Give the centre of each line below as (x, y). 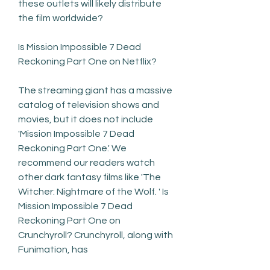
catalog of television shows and (89, 105)
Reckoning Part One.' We (72, 148)
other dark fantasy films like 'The (89, 177)
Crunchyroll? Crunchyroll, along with (96, 235)
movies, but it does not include (86, 119)
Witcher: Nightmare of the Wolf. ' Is (93, 191)
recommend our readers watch (86, 162)
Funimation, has (53, 249)
